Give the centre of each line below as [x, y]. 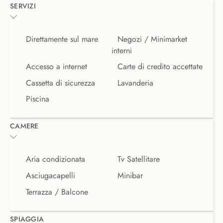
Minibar [130, 176]
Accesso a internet [56, 66]
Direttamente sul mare [62, 39]
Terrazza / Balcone [57, 192]
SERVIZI [23, 6]
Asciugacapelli [51, 176]
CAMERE [24, 126]
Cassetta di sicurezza [60, 83]
